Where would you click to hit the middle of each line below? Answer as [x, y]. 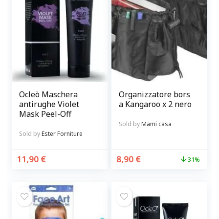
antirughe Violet [49, 104]
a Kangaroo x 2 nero [155, 104]
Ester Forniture [62, 134]
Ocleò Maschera [49, 95]
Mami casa [157, 124]
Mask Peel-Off [45, 114]
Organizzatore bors [155, 95]
